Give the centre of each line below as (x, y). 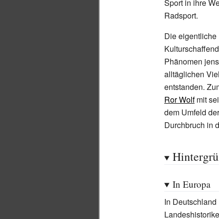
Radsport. (181, 15)
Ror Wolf (179, 99)
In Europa (191, 184)
